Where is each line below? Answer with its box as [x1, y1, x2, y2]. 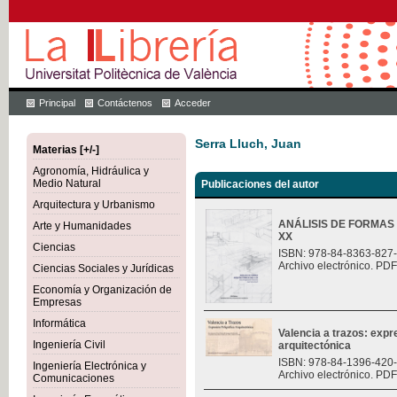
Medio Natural [33, 177, 101, 190]
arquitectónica [278, 339, 351, 353]
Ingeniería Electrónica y [33, 360, 146, 372]
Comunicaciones [33, 372, 114, 385]
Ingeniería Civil [33, 339, 105, 351]
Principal [39, 97, 75, 108]
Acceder [175, 97, 211, 108]
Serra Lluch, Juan [195, 136, 301, 152]
